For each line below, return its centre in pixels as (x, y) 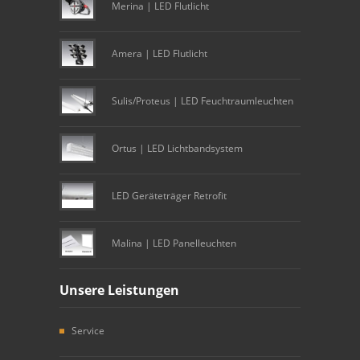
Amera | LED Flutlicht (160, 54)
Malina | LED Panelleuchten (174, 243)
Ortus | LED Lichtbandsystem (177, 149)
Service (88, 331)
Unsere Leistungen (119, 290)
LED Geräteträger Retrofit (169, 196)
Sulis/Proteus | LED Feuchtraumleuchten (202, 101)
